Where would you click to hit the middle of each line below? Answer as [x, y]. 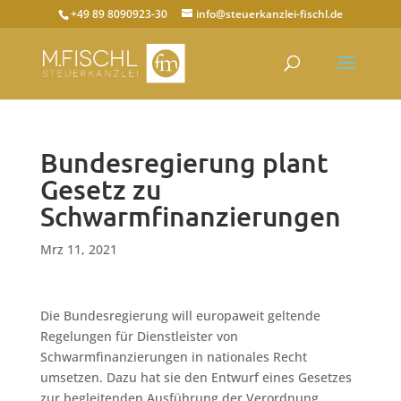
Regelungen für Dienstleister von [139, 336]
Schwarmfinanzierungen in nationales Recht [173, 357]
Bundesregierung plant [184, 163]
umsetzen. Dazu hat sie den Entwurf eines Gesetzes [196, 377]
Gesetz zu [100, 190]
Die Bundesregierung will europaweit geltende [180, 316]
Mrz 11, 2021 [78, 249]
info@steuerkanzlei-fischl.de [269, 14]
